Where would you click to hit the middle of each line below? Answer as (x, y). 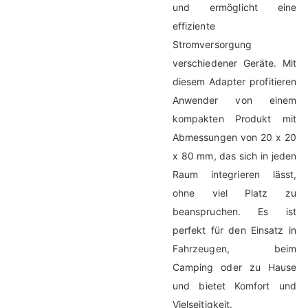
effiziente (194, 26)
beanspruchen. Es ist (234, 212)
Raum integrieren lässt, (234, 175)
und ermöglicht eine (234, 8)
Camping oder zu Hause (234, 267)
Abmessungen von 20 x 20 (234, 137)
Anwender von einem (234, 100)
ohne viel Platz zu (234, 193)
